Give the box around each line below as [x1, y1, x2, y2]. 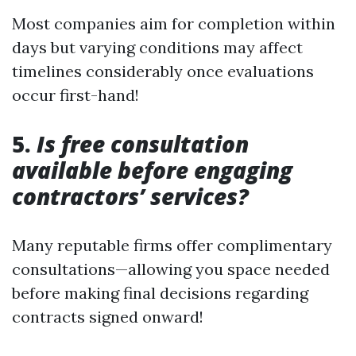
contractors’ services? [12, 180, 249, 211]
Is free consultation [37, 128, 249, 159]
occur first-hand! [12, 84, 139, 105]
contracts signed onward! [12, 306, 203, 327]
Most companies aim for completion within [12, 13, 335, 33]
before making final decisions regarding [12, 282, 308, 303]
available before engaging [12, 154, 292, 185]
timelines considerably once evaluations [12, 60, 314, 81]
